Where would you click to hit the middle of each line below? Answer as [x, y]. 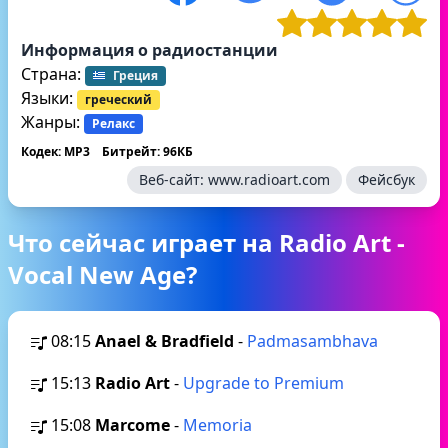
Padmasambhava [312, 341]
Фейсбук [386, 179]
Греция [135, 75]
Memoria [217, 425]
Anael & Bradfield [164, 341]
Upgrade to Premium [263, 383]
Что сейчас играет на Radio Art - [206, 242]
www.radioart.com [269, 179]
